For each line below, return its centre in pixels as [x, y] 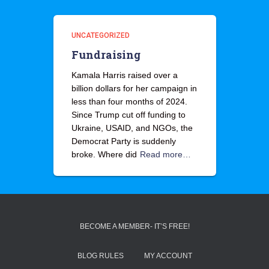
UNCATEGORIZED [100, 35]
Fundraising [106, 55]
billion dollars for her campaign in [134, 88]
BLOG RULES [100, 256]
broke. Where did [104, 154]
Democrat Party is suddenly [123, 141]
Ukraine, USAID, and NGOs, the [132, 128]
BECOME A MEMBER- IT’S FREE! [134, 226]
